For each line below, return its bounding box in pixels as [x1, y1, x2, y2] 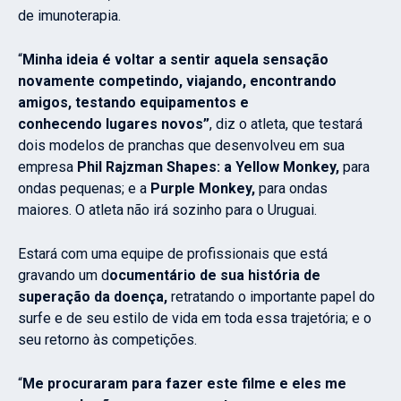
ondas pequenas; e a [18, 180, 150, 198]
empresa [18, 158, 73, 176]
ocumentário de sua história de [109, 267, 320, 285]
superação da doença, [18, 288, 167, 306]
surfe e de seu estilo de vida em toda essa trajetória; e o [18, 310, 371, 328]
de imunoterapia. [18, 7, 121, 25]
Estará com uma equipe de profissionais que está [18, 245, 328, 263]
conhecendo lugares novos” [18, 115, 209, 133]
